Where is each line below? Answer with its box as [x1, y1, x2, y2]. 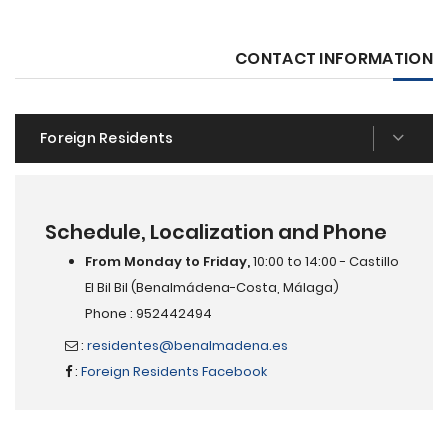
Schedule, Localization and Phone [45, 218, 387, 246]
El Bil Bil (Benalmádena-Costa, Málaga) [85, 278, 339, 297]
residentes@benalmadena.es [87, 336, 288, 355]
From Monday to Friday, [85, 252, 250, 271]
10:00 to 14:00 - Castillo [250, 252, 399, 271]
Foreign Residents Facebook [81, 362, 267, 381]
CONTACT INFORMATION [234, 47, 433, 70]
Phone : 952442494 [85, 304, 212, 323]
